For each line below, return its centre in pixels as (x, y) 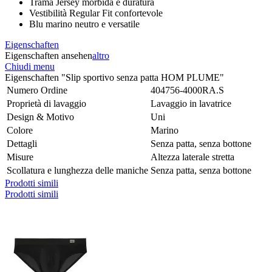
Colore (20, 131)
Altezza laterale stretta (192, 157)
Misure (20, 157)
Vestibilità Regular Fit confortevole (96, 13)
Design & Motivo (40, 117)
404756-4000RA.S (187, 90)
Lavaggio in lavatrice (191, 104)
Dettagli (22, 144)
